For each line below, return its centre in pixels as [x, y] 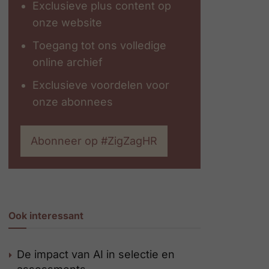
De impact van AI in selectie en [96, 254]
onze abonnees [73, 102]
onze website [67, 23]
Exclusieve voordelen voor [101, 85]
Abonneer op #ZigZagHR [94, 141]
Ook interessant [46, 216]
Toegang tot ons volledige [99, 45]
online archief [68, 62]
